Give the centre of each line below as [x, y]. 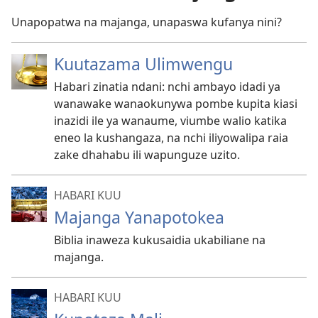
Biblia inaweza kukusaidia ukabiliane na [160, 240]
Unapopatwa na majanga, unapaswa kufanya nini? [147, 22]
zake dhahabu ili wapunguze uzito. [147, 155]
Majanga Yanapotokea [139, 217]
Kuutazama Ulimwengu [143, 64]
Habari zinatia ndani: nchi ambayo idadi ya [167, 87]
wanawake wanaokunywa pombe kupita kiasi [176, 104]
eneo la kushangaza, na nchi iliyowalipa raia [171, 138]
